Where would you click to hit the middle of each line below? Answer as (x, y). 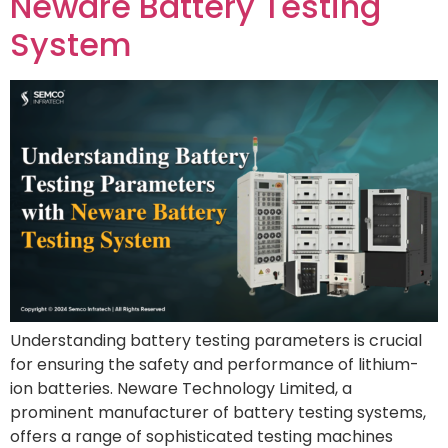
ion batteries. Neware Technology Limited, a (181, 388)
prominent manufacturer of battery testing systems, (218, 412)
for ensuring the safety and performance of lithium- (214, 364)
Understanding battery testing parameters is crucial (216, 340)
